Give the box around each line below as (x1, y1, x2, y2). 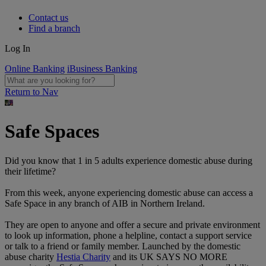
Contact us (28, 12, 68, 23)
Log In (5, 43, 30, 53)
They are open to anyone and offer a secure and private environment (5, 219, 260, 230)
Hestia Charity (56, 251, 110, 262)
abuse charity (5, 251, 56, 262)
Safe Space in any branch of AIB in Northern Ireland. (5, 198, 205, 208)
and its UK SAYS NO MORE (110, 251, 227, 262)
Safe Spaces (5, 121, 99, 142)
